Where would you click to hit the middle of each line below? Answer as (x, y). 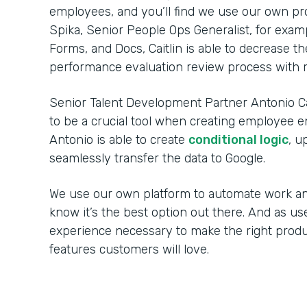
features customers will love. (129, 249)
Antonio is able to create (119, 140)
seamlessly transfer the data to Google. (157, 158)
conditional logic (238, 140)
